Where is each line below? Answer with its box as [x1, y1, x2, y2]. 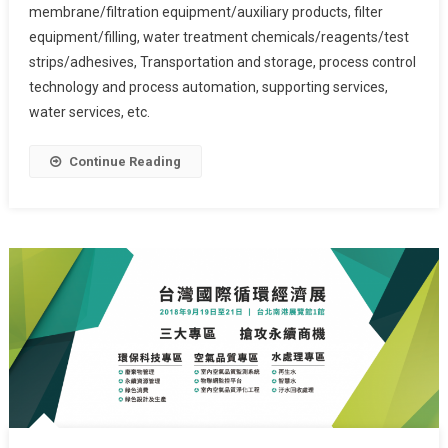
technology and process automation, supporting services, [28, 78, 388, 95]
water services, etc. [28, 103, 150, 120]
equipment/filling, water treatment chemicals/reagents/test [28, 28, 409, 45]
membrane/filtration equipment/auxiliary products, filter [28, 3, 383, 20]
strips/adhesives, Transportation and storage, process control [28, 53, 416, 70]
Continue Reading [68, 153, 181, 169]
